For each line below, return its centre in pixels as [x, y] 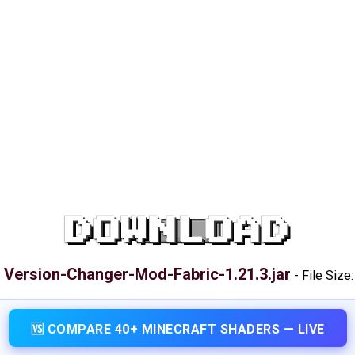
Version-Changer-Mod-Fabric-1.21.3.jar [147, 274]
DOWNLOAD [177, 231]
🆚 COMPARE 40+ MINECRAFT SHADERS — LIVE [177, 329]
